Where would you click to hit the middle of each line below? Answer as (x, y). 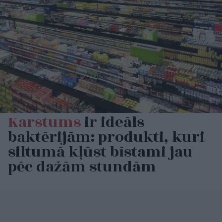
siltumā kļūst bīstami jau (100, 152)
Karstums (44, 123)
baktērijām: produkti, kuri (106, 138)
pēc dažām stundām (82, 167)
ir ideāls (112, 123)
